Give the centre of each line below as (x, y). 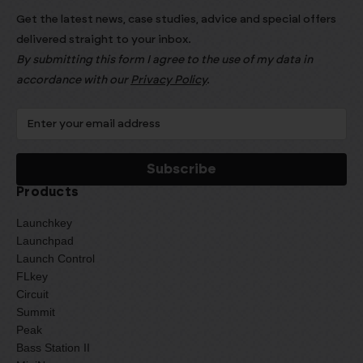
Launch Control (56, 258)
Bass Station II (53, 347)
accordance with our (73, 80)
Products (47, 192)
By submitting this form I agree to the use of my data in (164, 60)
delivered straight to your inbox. (104, 39)
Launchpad (45, 240)
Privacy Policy (169, 80)
